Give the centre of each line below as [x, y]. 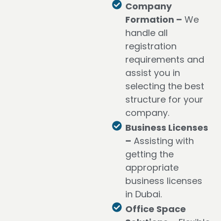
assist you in [153, 73]
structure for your [164, 99]
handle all [147, 33]
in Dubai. [144, 194]
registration [151, 46]
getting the [149, 154]
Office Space [156, 209]
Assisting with [163, 141]
